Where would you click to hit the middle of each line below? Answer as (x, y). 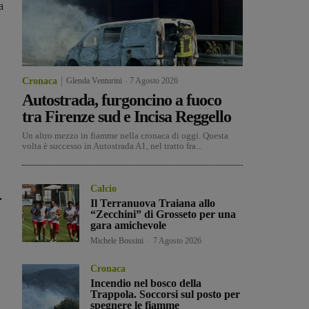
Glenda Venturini (94, 81)
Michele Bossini (117, 241)
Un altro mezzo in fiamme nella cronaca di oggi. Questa (125, 136)
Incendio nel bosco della (146, 283)
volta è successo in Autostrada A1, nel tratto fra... (112, 146)
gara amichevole (129, 226)
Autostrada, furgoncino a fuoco (122, 100)
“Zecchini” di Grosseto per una (163, 215)
